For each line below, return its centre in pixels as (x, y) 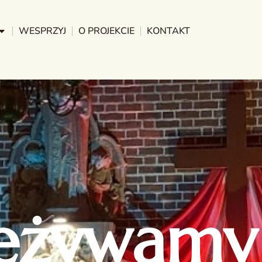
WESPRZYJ (43, 31)
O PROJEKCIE (107, 31)
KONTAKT (169, 31)
